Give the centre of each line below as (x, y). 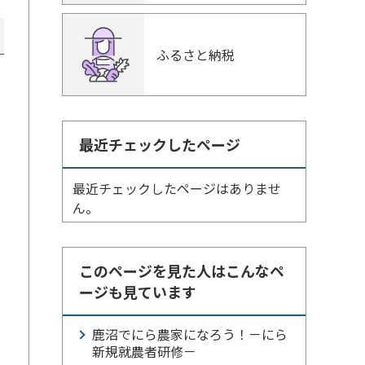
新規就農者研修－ (144, 351)
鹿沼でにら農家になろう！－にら (190, 334)
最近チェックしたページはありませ (177, 188)
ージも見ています (138, 292)
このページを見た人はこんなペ (182, 270)
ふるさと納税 (196, 55)
